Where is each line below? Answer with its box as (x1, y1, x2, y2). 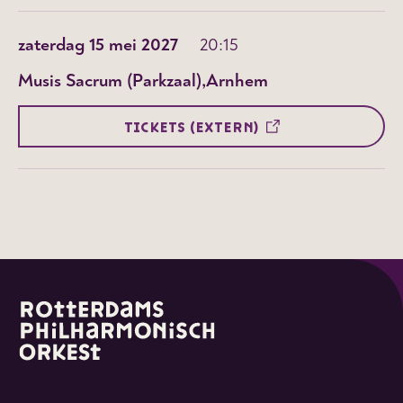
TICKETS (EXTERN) (123, 118, 259, 138)
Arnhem (206, 69, 268, 92)
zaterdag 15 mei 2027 (18, 33, 178, 56)
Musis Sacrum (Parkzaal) (18, 69, 201, 92)
